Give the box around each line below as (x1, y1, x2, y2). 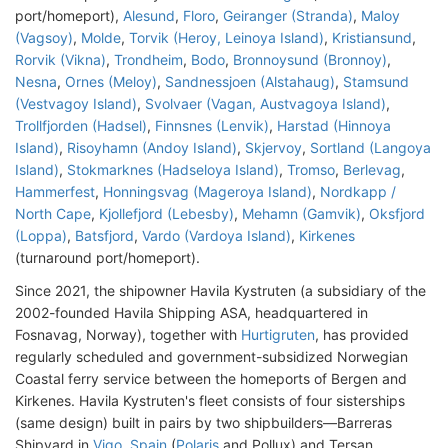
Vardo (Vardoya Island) (142, 227, 291, 245)
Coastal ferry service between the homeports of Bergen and (15, 370, 407, 388)
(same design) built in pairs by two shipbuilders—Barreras (15, 414, 392, 432)
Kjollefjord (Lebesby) (99, 205, 234, 223)
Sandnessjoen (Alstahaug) (165, 73, 335, 91)
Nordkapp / (320, 183, 396, 201)
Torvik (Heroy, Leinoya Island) (129, 29, 324, 47)
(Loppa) (15, 227, 67, 245)
